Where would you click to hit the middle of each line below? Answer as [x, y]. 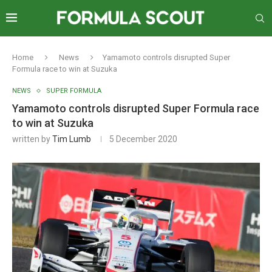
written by [32, 139]
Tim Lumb [72, 139]
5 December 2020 [143, 139]
